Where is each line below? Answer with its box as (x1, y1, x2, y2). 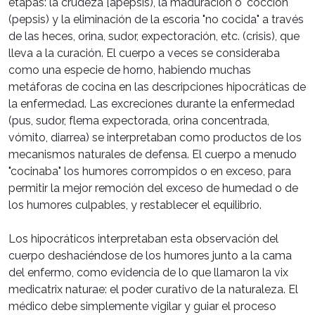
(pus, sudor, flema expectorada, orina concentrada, (8, 114, 269, 128)
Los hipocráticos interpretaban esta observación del (8, 232, 278, 246)
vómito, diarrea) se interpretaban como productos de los (8, 131, 302, 145)
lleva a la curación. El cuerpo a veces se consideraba (8, 46, 280, 60)
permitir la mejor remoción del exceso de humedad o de (8, 181, 298, 195)
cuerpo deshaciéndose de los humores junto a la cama (8, 249, 292, 263)
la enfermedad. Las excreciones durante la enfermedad (8, 97, 295, 111)
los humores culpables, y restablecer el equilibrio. (8, 198, 262, 212)
